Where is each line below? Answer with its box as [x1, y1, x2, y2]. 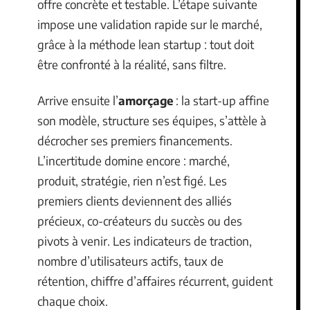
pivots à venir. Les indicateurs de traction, [37, 232, 252, 248]
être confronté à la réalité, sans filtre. [37, 57, 226, 73]
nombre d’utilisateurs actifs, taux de [37, 253, 224, 268]
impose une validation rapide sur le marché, [37, 17, 262, 33]
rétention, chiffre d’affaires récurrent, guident [37, 273, 273, 289]
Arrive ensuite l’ [37, 92, 118, 108]
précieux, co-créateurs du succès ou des [37, 212, 242, 228]
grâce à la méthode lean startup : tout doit [37, 37, 254, 53]
